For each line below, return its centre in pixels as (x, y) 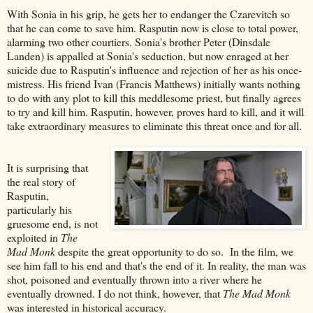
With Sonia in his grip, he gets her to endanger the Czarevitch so (148, 13)
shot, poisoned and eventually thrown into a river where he (134, 279)
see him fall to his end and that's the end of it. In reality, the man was (156, 265)
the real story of (41, 181)
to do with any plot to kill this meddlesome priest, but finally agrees (154, 97)
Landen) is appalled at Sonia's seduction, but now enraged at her (148, 55)
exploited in (34, 237)
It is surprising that (48, 167)
